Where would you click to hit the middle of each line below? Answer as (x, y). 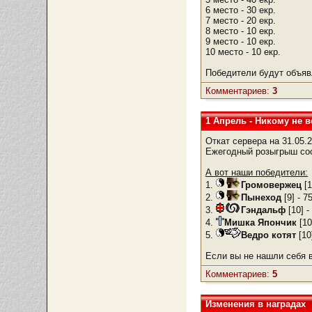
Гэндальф (264, 210)
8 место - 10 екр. (241, 31)
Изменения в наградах (256, 304)
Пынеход (262, 197)
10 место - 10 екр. (243, 52)
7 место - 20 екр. (241, 21)
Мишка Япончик (261, 223)
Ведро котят (269, 235)
